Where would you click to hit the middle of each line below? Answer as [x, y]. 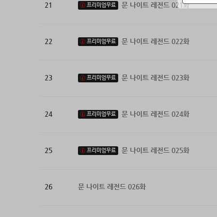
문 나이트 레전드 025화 [155, 150]
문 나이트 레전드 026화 [112, 187]
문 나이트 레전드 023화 [155, 78]
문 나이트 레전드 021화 [155, 5]
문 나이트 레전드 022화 [155, 41]
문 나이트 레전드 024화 [155, 114]
